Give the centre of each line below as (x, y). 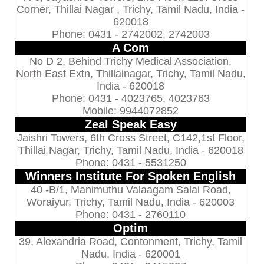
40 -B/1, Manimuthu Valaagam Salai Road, (131, 189)
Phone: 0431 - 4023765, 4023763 (131, 98)
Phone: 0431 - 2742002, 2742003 (131, 34)
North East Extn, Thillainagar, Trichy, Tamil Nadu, (131, 73)
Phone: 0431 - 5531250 (131, 162)
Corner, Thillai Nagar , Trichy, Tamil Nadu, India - (131, 9)
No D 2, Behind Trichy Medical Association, (131, 61)
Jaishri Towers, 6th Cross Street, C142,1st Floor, (131, 138)
